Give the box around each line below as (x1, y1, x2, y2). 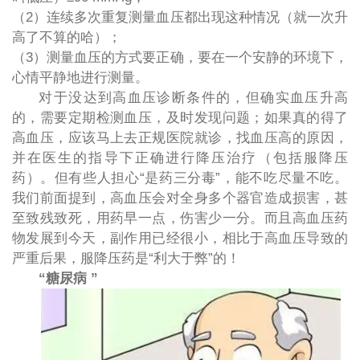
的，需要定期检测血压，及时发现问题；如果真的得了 (11, 109, 349, 125)
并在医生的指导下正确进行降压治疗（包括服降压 (11, 149, 349, 166)
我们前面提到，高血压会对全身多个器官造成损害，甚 (11, 190, 349, 206)
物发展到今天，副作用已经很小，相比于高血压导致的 (11, 230, 349, 246)
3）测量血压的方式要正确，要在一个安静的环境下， (25, 49, 349, 65)
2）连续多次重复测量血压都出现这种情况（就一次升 (25, 9, 349, 25)
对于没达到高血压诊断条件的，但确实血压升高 (39, 89, 349, 105)
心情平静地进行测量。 (11, 69, 149, 85)
